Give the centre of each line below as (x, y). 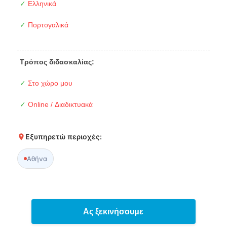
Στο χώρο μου (49, 83)
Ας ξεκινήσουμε (113, 211)
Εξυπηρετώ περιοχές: (63, 136)
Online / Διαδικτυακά (59, 104)
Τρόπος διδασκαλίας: (57, 62)
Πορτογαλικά (47, 25)
